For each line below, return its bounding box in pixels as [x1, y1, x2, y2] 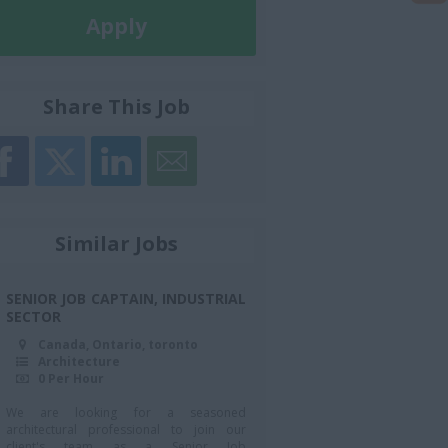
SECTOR [6, 306, 61, 326]
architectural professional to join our [6, 420, 246, 438]
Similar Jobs [55, 229, 178, 257]
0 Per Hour [38, 369, 104, 387]
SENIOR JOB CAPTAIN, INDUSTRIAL [6, 288, 246, 308]
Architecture [38, 352, 120, 370]
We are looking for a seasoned [6, 403, 246, 421]
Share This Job [43, 92, 190, 120]
